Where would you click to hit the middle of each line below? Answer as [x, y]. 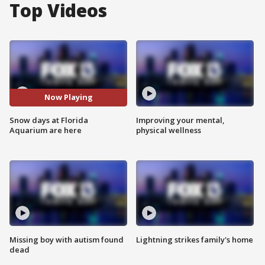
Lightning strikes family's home [195, 240]
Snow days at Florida [49, 120]
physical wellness [169, 130]
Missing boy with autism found [67, 240]
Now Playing [68, 97]
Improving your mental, [180, 120]
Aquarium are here [46, 130]
